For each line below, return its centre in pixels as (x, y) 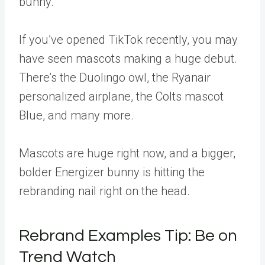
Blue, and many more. (76, 115)
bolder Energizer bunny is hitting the (112, 172)
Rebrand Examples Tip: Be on (128, 236)
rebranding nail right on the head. (104, 191)
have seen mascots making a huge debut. (128, 59)
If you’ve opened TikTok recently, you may (128, 40)
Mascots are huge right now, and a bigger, (127, 153)
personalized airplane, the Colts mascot (121, 96)
